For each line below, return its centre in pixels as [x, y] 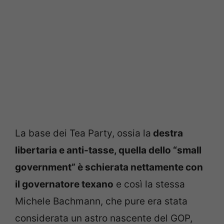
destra [167, 133]
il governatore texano [64, 184]
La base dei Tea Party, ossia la [83, 133]
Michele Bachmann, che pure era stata [101, 201]
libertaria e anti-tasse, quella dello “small [108, 150]
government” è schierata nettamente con [109, 167]
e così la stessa [149, 184]
